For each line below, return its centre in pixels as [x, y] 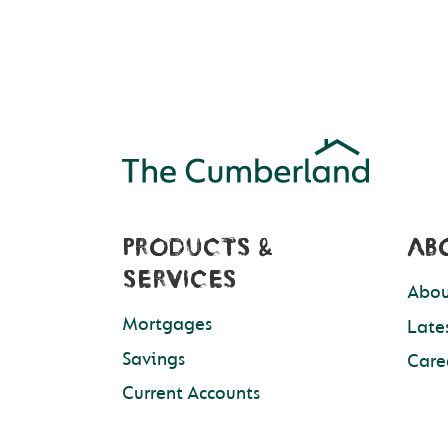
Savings [153, 359]
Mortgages [167, 325]
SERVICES [180, 282]
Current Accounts [191, 394]
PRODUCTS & [197, 250]
